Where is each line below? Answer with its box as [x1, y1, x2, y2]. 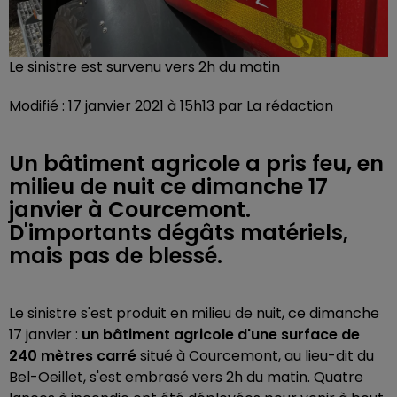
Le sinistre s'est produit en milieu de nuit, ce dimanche [9, 303, 379, 323]
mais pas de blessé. [9, 241, 222, 270]
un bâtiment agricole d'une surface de [82, 324, 360, 345]
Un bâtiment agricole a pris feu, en [9, 149, 384, 178]
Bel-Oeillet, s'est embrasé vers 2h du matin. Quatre [9, 367, 363, 387]
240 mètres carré [9, 346, 136, 366]
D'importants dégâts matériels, [9, 218, 348, 247]
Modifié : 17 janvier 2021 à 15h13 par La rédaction [9, 96, 333, 116]
